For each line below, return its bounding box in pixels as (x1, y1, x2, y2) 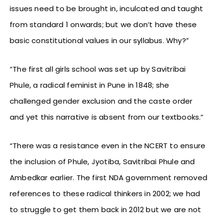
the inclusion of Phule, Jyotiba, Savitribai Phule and (10, 156, 195, 167)
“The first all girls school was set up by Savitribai (10, 63, 186, 74)
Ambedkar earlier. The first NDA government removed (10, 172, 208, 183)
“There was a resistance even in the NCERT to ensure (10, 140, 206, 151)
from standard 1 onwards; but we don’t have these (10, 19, 197, 30)
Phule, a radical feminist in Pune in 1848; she (10, 79, 170, 90)
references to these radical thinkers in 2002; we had (10, 188, 201, 199)
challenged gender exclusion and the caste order (10, 95, 193, 106)
